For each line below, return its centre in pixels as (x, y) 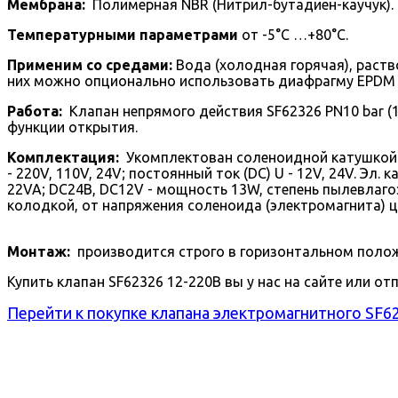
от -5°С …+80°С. (293, 35)
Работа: (35, 111)
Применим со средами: (90, 65)
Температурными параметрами (123, 35)
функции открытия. (72, 127)
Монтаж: (39, 251)
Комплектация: (63, 157)
